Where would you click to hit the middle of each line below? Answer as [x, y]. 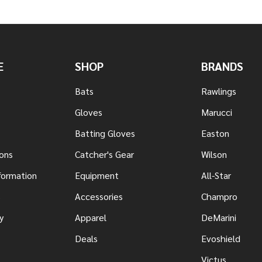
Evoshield [221, 238]
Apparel [91, 217]
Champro [219, 196]
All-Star [216, 175]
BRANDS [222, 66]
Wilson [214, 154]
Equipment [97, 175]
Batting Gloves [105, 133]
